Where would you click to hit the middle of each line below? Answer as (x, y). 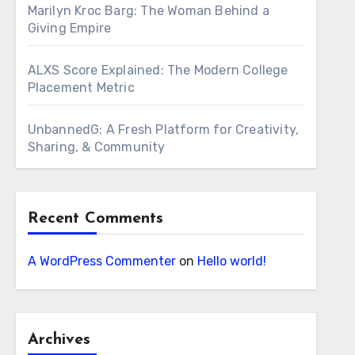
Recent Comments (95, 219)
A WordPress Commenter (101, 261)
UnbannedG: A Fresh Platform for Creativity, (163, 130)
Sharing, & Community (96, 147)
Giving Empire (69, 28)
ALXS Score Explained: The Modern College (158, 70)
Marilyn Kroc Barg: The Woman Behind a (149, 11)
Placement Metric (81, 88)
